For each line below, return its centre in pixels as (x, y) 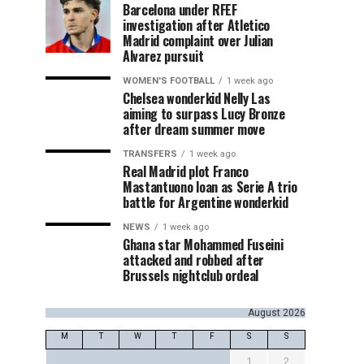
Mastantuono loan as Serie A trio (210, 186)
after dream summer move (194, 129)
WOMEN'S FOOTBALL (169, 80)
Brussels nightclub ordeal (191, 275)
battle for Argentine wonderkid (206, 202)
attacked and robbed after (193, 260)
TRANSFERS (150, 154)
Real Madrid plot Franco (186, 171)
